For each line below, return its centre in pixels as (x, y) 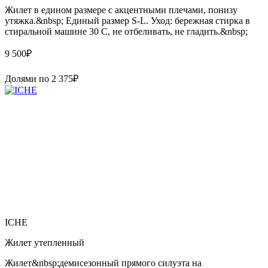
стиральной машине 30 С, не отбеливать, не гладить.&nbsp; (126, 31)
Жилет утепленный (45, 242)
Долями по (28, 78)
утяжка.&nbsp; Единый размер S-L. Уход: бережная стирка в (127, 20)
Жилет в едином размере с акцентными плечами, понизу (121, 10)
